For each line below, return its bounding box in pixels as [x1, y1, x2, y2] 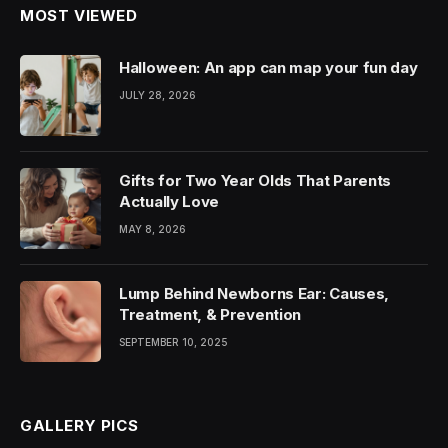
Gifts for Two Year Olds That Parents [119, 171, 392, 190]
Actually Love [119, 192, 220, 211]
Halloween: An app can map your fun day [119, 58, 418, 77]
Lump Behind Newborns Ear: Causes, [119, 284, 390, 303]
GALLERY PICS [20, 416, 139, 435]
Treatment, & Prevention [119, 305, 302, 324]
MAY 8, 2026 [119, 223, 186, 235]
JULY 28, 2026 [119, 89, 196, 101]
